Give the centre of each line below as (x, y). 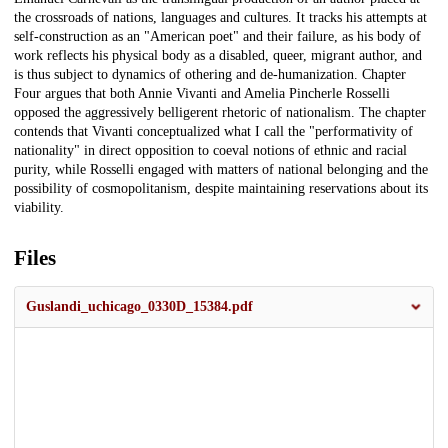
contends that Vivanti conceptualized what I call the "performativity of (213, 132)
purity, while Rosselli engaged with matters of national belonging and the (221, 170)
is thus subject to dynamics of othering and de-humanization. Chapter (210, 75)
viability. (39, 208)
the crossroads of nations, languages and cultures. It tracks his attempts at (220, 18)
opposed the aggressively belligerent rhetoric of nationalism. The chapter (220, 113)
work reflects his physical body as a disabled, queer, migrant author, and (218, 56)
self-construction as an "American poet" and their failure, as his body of (217, 37)
